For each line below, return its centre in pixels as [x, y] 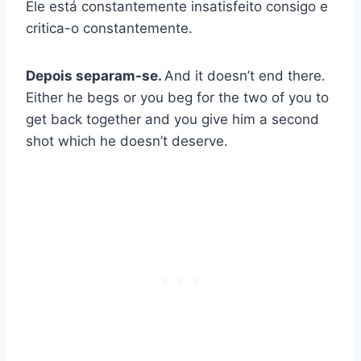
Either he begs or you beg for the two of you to [177, 98]
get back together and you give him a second [172, 120]
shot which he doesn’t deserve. [127, 141]
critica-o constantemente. [109, 29]
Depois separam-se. [95, 76]
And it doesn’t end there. [245, 76]
